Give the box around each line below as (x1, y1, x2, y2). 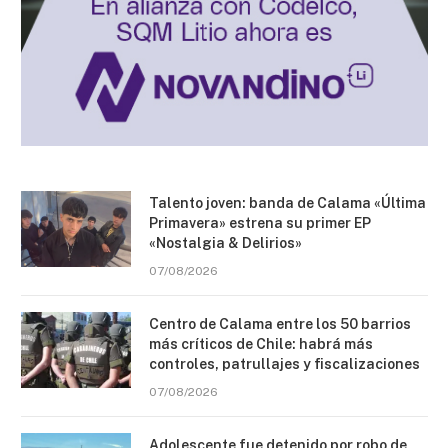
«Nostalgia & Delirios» (149, 235, 302, 252)
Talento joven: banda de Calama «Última (149, 195, 426, 212)
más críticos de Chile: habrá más (149, 336, 373, 353)
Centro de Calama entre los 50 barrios (149, 316, 411, 333)
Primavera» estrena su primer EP (149, 215, 371, 232)
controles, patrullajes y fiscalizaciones (149, 356, 420, 373)
